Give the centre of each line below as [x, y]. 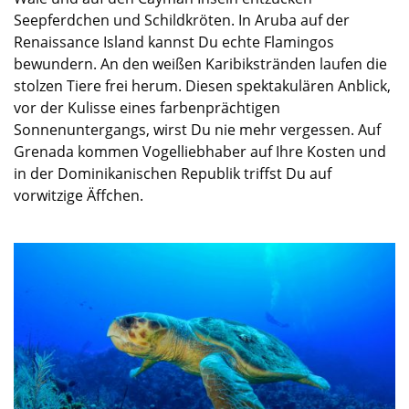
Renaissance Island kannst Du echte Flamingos [174, 42]
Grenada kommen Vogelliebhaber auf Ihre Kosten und [200, 151]
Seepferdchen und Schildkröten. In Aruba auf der [182, 20]
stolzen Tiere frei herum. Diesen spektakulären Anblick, [202, 85]
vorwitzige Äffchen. [79, 195]
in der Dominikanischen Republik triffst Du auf [173, 173]
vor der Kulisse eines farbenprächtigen [147, 107]
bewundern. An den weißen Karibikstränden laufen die [200, 63]
